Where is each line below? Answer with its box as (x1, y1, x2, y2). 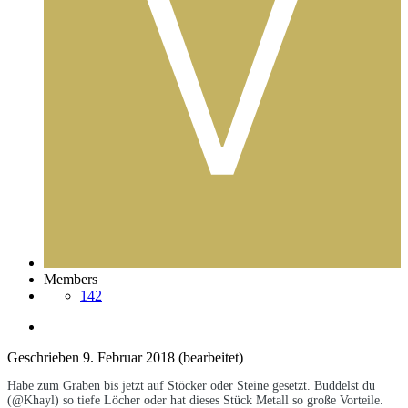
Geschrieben (7, 350, 83, 366)
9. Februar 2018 (83, 350, 175, 366)
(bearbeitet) (178, 350, 243, 366)
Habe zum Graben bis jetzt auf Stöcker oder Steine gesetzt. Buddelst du (7, 379, 375, 393)
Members (44, 271, 97, 288)
